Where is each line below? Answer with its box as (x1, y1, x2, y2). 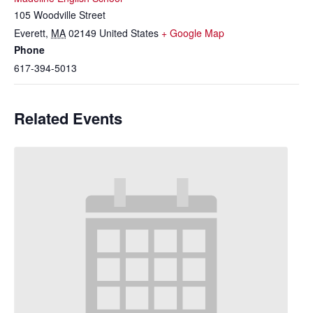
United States (99, 26, 159, 40)
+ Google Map (161, 26, 224, 40)
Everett (14, 26, 45, 40)
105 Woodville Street (14, 8, 105, 22)
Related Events (14, 107, 122, 129)
